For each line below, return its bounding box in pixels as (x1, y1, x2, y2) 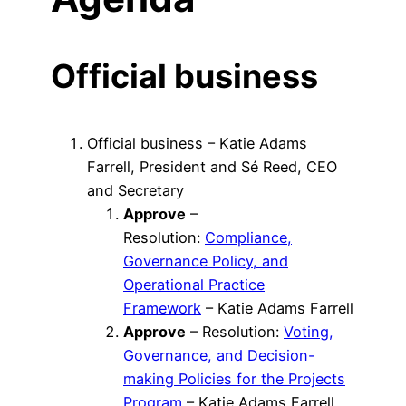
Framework (123, 298, 201, 317)
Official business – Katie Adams (87, 133, 307, 152)
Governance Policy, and (123, 251, 288, 270)
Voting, (284, 322, 333, 341)
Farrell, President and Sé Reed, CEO (87, 157, 337, 176)
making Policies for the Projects (123, 369, 345, 388)
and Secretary (87, 180, 184, 199)
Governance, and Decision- (123, 345, 315, 364)
